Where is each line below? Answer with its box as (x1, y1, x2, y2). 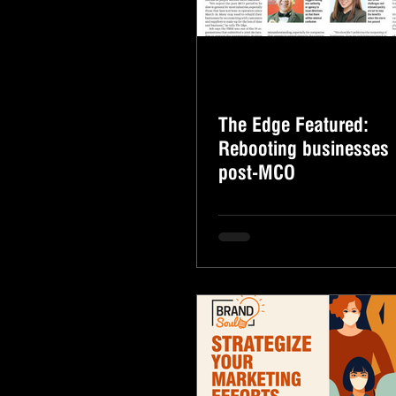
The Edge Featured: (218, 113, 369, 136)
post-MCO (218, 161, 295, 184)
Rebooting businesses (218, 137, 389, 160)
